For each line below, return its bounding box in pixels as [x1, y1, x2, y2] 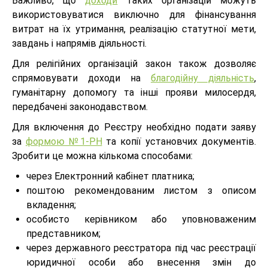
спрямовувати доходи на [12, 72, 151, 84]
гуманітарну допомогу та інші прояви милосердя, [12, 86, 256, 98]
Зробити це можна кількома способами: [12, 150, 193, 162]
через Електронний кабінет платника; [26, 170, 194, 182]
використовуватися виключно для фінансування [12, 8, 256, 20]
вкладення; [26, 199, 76, 211]
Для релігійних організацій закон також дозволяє [12, 57, 256, 69]
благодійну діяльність [151, 72, 254, 84]
